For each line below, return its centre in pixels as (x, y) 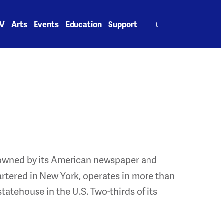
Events (46, 24)
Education (84, 24)
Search (157, 18)
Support (123, 24)
